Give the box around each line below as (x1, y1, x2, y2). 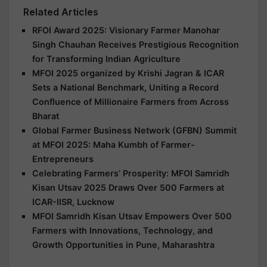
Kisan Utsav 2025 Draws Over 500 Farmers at (32, 182, 224, 193)
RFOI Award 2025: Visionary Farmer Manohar (32, 25, 220, 35)
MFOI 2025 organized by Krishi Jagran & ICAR (32, 68, 224, 78)
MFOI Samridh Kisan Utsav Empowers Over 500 (32, 211, 232, 221)
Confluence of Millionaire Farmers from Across (32, 97, 229, 107)
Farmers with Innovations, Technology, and (32, 225, 213, 235)
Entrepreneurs (32, 154, 94, 164)
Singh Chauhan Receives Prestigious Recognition (32, 39, 239, 49)
